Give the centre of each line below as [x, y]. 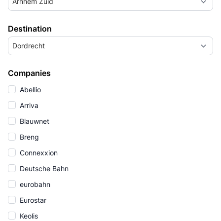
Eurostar [32, 200]
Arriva [28, 105]
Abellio [29, 90]
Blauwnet [34, 121]
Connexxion [38, 153]
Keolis [28, 216]
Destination [30, 29]
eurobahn [34, 184]
